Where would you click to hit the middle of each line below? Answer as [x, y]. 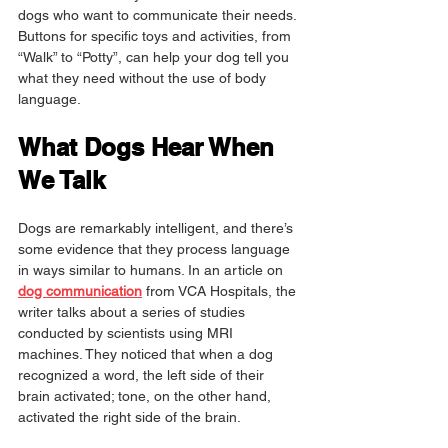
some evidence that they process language [156, 249]
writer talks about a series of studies [133, 312]
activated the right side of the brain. [129, 417]
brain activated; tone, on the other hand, [146, 396]
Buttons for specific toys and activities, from [156, 36]
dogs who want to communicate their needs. [159, 15]
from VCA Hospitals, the [221, 291]
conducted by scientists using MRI [127, 333]
